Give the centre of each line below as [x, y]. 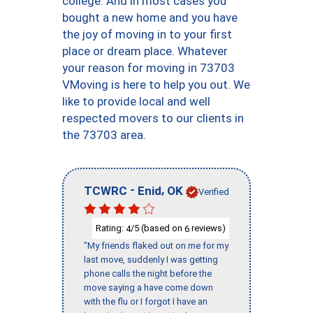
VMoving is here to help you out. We [156, 85]
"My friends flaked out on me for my [156, 246]
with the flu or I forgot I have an [146, 302]
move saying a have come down [148, 288]
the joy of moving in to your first [147, 34]
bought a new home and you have [150, 17]
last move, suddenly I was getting [151, 260]
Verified [214, 191]
